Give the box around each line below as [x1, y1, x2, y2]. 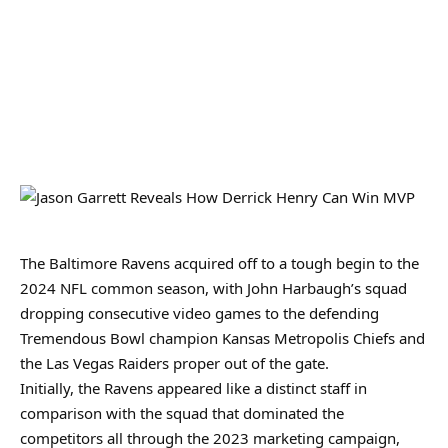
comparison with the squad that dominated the [20, 403, 344, 423]
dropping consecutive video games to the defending [20, 303, 379, 323]
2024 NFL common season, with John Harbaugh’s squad [20, 278, 407, 298]
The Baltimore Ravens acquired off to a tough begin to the [20, 253, 419, 273]
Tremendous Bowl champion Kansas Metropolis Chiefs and [20, 328, 425, 348]
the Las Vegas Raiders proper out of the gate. [20, 353, 329, 373]
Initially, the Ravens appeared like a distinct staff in [20, 378, 367, 398]
